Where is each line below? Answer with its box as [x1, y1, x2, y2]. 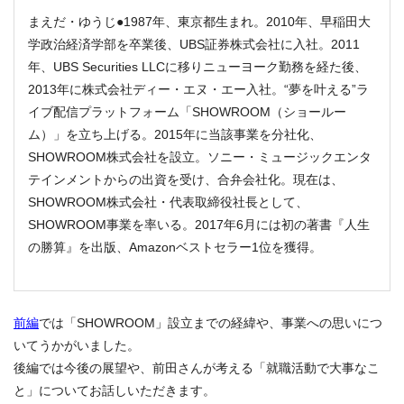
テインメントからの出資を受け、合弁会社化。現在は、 [28, 171, 344, 187]
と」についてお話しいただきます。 [14, 382, 216, 398]
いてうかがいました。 [14, 337, 140, 353]
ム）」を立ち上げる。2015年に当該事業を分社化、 [28, 126, 322, 142]
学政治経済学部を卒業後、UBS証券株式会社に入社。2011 [28, 36, 360, 51]
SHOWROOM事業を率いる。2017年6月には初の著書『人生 [28, 216, 370, 232]
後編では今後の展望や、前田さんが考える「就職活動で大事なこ [14, 360, 380, 375]
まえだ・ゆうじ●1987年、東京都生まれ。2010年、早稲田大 [28, 14, 371, 29]
